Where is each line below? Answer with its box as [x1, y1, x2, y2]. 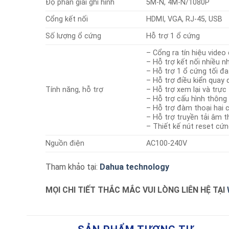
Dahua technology [99, 162, 169, 172]
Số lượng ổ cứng [45, 31, 101, 40]
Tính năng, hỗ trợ [45, 85, 103, 94]
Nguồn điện [45, 139, 84, 148]
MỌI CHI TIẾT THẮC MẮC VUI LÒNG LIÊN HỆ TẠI [45, 185, 227, 195]
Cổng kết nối [45, 14, 88, 24]
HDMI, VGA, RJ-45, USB [146, 14, 222, 24]
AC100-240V [146, 139, 187, 148]
